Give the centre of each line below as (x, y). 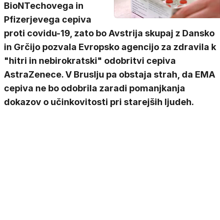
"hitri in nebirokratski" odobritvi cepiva (90, 61)
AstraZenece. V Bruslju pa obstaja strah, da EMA (110, 74)
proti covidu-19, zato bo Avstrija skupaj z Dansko (109, 33)
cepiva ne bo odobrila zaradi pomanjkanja (95, 88)
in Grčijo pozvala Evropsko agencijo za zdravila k (110, 47)
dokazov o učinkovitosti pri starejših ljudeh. (99, 102)
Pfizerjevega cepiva (48, 19)
